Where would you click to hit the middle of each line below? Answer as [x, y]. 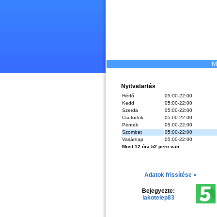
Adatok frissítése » [170, 175]
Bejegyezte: [158, 191]
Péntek [130, 125]
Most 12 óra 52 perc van [150, 147]
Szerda [130, 110]
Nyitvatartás [138, 86]
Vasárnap [132, 139]
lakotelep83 [158, 198]
